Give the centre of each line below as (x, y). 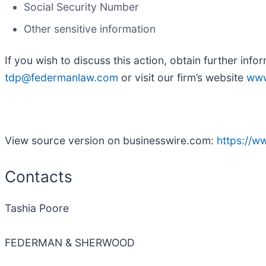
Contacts (39, 176)
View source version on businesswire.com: (111, 140)
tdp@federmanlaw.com (61, 77)
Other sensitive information (90, 28)
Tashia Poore (37, 208)
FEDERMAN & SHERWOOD (70, 243)
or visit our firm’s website (182, 77)
